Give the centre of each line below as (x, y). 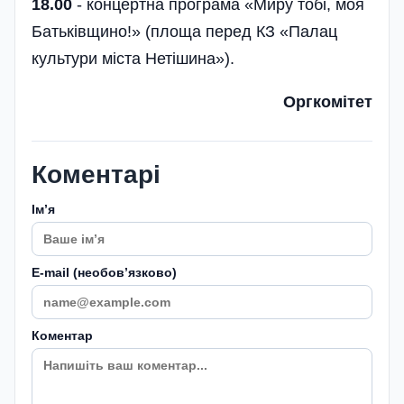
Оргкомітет (328, 102)
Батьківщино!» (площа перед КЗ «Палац (184, 32)
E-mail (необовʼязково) (104, 273)
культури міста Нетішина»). (133, 59)
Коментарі (96, 175)
